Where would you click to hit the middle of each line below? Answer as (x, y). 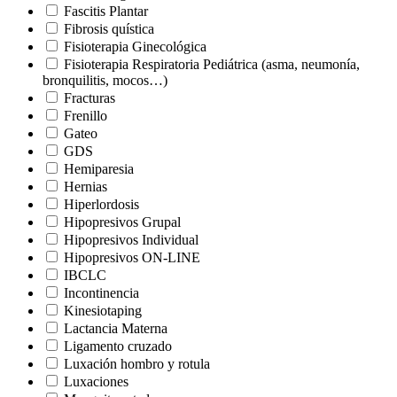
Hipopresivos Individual (131, 239)
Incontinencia (101, 292)
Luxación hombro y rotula (137, 363)
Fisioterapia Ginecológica (135, 46)
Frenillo (86, 115)
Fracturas (90, 97)
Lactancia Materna (116, 328)
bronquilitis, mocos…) (105, 80)
